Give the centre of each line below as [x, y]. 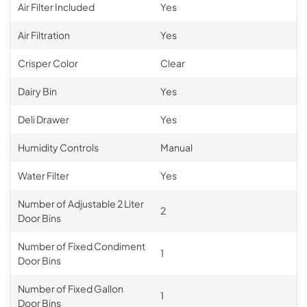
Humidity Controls [58, 147]
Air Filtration [44, 35]
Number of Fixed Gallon [70, 288]
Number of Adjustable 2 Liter [81, 204]
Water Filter [43, 175]
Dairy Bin [37, 91]
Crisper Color [48, 63]
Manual [176, 147]
